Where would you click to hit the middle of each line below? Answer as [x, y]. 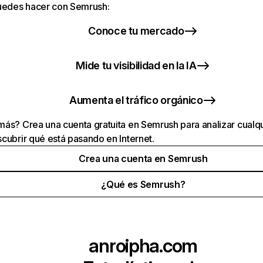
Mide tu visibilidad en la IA [136, 65]
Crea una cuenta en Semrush [143, 159]
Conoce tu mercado [136, 31]
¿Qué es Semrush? [143, 184]
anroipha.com [143, 246]
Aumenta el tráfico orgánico [136, 100]
